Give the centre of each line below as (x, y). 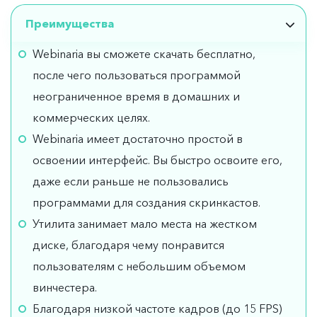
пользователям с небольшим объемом (139, 266)
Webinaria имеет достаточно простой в (138, 138)
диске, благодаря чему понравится (128, 244)
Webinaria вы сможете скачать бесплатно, (144, 53)
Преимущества (70, 23)
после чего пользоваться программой (137, 75)
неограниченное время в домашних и (136, 96)
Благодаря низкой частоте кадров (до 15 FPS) (157, 308)
